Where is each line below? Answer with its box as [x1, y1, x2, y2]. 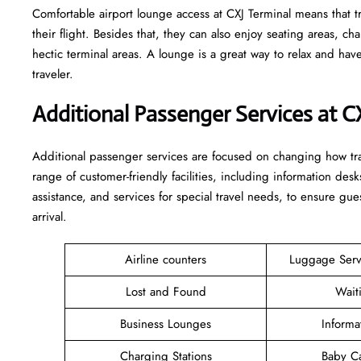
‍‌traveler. [32, 64, 73, 83]
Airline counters [125, 250, 206, 268]
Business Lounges [120, 314, 211, 333]
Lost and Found [125, 282, 206, 301]
